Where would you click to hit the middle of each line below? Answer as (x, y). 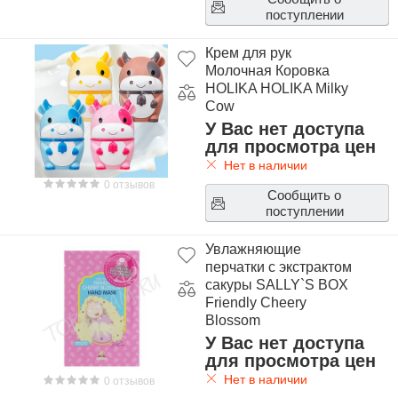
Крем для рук (248, 53)
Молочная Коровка (267, 71)
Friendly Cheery (255, 302)
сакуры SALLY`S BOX (276, 285)
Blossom (232, 320)
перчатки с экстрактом (278, 267)
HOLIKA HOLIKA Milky (276, 88)
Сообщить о (305, 195)
